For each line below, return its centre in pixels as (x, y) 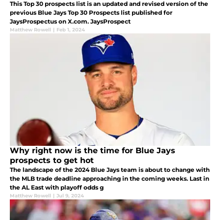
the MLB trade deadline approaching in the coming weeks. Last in (110, 178)
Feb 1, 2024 (71, 29)
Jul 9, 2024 (70, 195)
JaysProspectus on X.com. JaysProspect (70, 21)
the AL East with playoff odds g (57, 187)
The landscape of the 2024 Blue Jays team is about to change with (110, 169)
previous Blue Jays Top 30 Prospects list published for (91, 12)
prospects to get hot (52, 160)
